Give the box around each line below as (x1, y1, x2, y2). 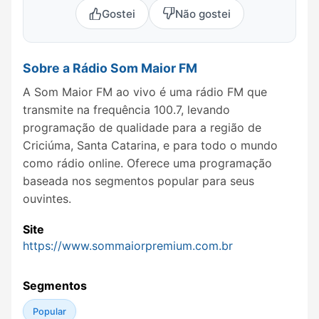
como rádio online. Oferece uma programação (23, 156, 272, 171)
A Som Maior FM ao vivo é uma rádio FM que (23, 85, 267, 100)
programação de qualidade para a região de (23, 120, 261, 135)
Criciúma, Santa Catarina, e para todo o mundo (23, 138, 278, 153)
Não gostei (174, 6, 231, 21)
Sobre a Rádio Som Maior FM (23, 61, 197, 76)
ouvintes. (23, 192, 71, 206)
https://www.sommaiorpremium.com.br (23, 239, 233, 253)
